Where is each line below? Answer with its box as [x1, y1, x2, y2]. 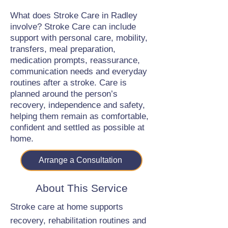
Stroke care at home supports [10, 202, 123, 212]
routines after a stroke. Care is [10, 78, 127, 88]
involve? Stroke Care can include [10, 22, 136, 32]
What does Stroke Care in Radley [10, 11, 137, 20]
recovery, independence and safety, [10, 100, 145, 110]
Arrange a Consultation [39, 156, 122, 164]
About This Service [35, 182, 128, 194]
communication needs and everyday [10, 67, 147, 76]
